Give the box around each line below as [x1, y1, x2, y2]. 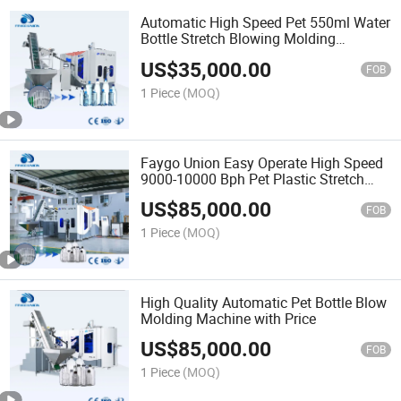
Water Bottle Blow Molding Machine [141, 184, 367, 205]
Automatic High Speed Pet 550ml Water [141, 13, 391, 33]
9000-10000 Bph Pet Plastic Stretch [141, 168, 365, 189]
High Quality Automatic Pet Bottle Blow [141, 292, 388, 312]
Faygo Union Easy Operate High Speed [141, 152, 384, 173]
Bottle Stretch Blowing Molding [141, 29, 337, 49]
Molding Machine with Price [141, 308, 317, 328]
